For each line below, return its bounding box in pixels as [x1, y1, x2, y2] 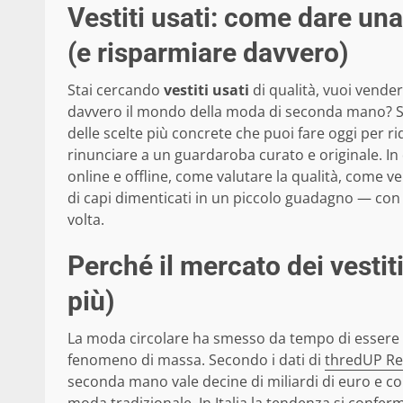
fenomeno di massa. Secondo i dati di [67, 350, 325, 371]
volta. [67, 210, 104, 230]
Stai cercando [67, 80, 164, 101]
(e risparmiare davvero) [67, 37, 349, 69]
